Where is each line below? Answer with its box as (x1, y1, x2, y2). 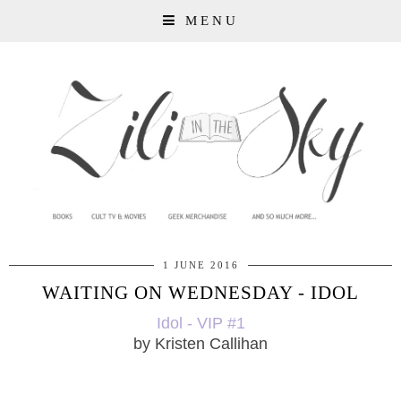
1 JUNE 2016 (162, 260, 239, 271)
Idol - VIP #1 (156, 314, 245, 333)
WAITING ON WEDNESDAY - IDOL (42, 282, 359, 304)
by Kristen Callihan (133, 335, 268, 354)
